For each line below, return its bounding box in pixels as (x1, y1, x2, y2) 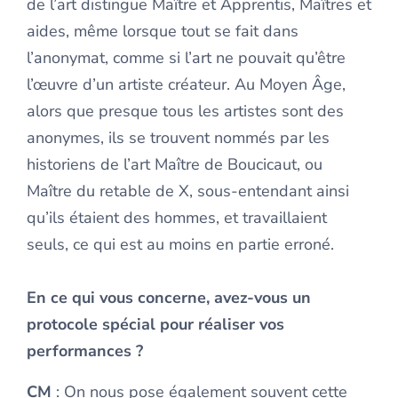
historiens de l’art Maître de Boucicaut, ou (27, 154, 322, 175)
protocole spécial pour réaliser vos (27, 314, 284, 335)
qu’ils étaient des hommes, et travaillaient (27, 207, 327, 228)
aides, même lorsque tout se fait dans (27, 20, 298, 42)
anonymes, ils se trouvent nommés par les (27, 127, 330, 148)
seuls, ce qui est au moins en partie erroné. (27, 234, 334, 255)
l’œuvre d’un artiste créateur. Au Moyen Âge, (27, 74, 346, 95)
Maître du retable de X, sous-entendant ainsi (27, 180, 349, 202)
